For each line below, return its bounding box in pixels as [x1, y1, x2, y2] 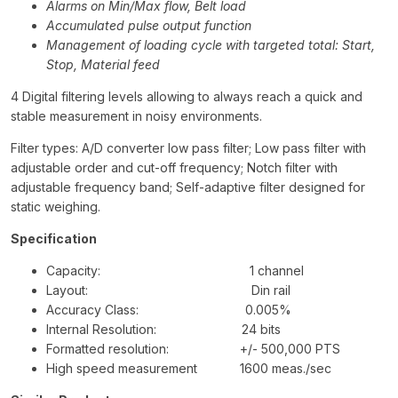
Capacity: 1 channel [46, 262, 304, 278]
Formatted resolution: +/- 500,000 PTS [46, 340, 340, 356]
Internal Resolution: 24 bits [46, 321, 281, 337]
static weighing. [11, 198, 100, 214]
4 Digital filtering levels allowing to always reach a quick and [11, 88, 362, 104]
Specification [11, 230, 97, 246]
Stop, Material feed [46, 56, 160, 72]
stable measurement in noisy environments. [11, 107, 262, 123]
